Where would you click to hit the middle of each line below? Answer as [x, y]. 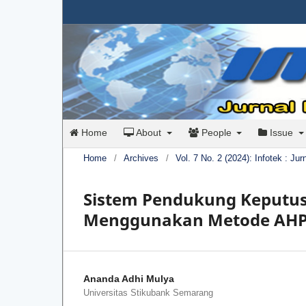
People [216, 133]
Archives [141, 158]
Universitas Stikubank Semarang [148, 293]
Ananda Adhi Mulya [129, 279]
